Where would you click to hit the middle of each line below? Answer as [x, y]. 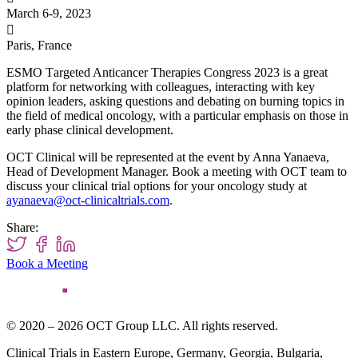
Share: [22, 228]
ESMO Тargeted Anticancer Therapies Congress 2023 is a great [167, 73]
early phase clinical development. [90, 130]
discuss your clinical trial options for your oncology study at [157, 186]
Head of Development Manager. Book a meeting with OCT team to [177, 172]
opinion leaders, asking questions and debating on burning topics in [175, 101]
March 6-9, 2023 [49, 14]
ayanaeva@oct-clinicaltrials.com [88, 201]
